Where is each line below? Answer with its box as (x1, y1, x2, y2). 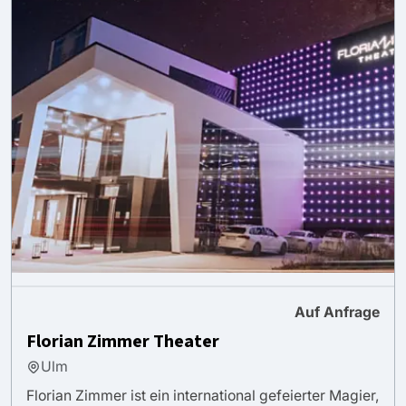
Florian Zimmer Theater (26, 328, 219, 354)
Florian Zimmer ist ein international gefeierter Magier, (26, 386, 380, 404)
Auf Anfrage (295, 303, 380, 321)
